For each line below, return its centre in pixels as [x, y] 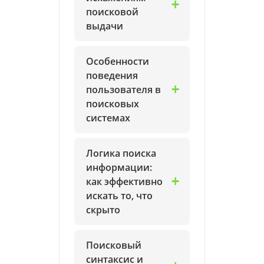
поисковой [112, 12]
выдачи [105, 26]
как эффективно [124, 181]
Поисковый [114, 245]
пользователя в [123, 90]
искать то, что [119, 196]
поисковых [113, 104]
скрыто [103, 210]
